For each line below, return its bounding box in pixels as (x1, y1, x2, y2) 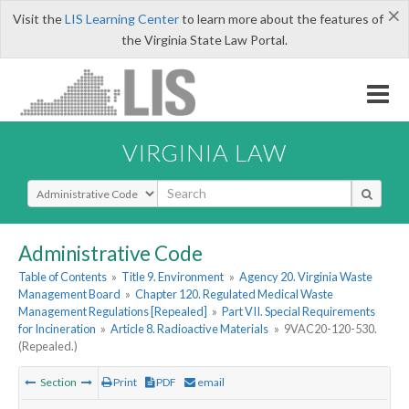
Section (38, 375, 79, 390)
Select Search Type (26, 178, 137, 196)
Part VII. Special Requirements (222, 304, 376, 320)
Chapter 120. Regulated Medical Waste (135, 287, 334, 302)
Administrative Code (18, 240, 203, 266)
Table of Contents (18, 269, 107, 285)
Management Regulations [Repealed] (18, 304, 207, 320)
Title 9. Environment (121, 269, 225, 285)
